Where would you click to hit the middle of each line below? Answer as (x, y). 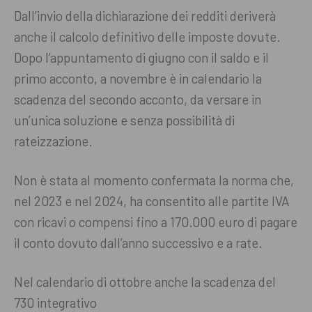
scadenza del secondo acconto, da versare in (138, 100)
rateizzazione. (55, 141)
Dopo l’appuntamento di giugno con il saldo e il (141, 58)
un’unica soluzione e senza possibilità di (124, 120)
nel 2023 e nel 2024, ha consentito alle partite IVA (152, 201)
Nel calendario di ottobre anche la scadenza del (145, 282)
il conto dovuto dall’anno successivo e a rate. (140, 243)
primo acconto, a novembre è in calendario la (138, 79)
